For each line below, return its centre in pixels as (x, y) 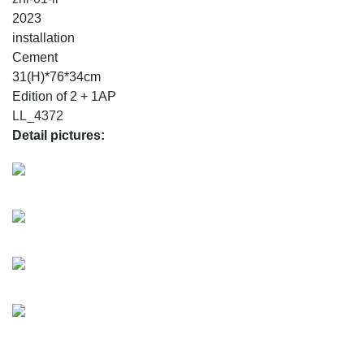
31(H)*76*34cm (56, 76)
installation (43, 37)
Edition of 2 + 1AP (64, 96)
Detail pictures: (58, 135)
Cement (35, 57)
